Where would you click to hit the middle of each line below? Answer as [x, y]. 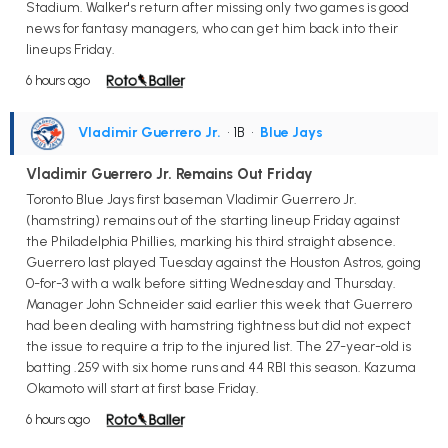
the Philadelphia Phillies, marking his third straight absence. [211, 242]
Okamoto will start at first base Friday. [142, 389]
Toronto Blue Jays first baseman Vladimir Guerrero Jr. [191, 200]
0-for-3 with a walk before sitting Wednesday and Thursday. [211, 284]
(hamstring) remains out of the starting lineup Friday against [213, 221]
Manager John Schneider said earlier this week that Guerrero [219, 305]
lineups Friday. [70, 49]
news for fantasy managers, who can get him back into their [212, 28]
